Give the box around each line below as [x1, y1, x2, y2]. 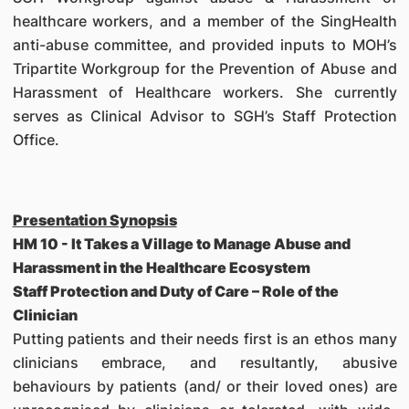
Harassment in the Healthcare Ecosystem [12, 258, 310, 277]
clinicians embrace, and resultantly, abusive [12, 353, 397, 372]
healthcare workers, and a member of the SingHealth [12, 12, 397, 30]
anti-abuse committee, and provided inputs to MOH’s [12, 36, 397, 54]
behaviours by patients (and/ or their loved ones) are [12, 377, 397, 395]
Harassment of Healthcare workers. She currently [12, 83, 397, 101]
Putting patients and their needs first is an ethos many [12, 330, 397, 348]
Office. [12, 131, 63, 149]
